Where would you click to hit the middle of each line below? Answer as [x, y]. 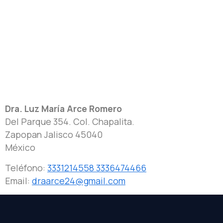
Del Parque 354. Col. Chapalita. [70, 122]
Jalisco [59, 135]
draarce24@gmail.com [79, 181]
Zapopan [24, 135]
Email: [18, 181]
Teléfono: [26, 168]
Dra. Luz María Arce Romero [63, 109]
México [20, 148]
